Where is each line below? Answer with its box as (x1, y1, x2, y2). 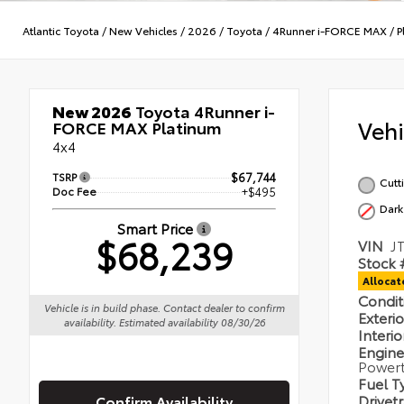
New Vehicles (109, 22, 178, 38)
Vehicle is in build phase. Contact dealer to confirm (43, 300, 285, 316)
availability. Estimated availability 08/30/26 (63, 315, 265, 330)
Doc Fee (52, 183, 96, 199)
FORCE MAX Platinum (52, 115, 222, 140)
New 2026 (52, 99, 132, 124)
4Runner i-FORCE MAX (272, 22, 387, 38)
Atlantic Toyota (23, 22, 99, 38)
